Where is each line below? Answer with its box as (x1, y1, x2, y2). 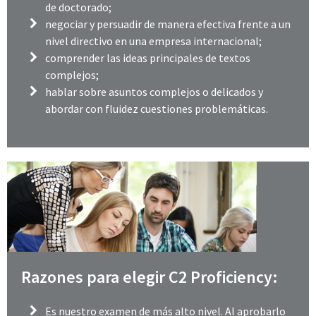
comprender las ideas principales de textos (45, 50, 251, 65)
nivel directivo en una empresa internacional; (45, 33, 262, 48)
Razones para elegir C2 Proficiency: (21, 265, 278, 288)
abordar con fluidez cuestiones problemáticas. (45, 101, 269, 116)
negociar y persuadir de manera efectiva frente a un (45, 16, 291, 31)
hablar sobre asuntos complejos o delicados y (45, 84, 264, 99)
